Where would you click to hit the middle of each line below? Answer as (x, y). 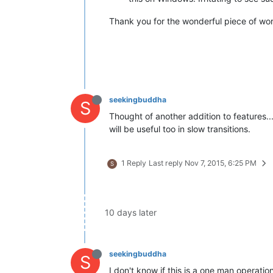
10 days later (131, 212)
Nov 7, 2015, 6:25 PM (221, 163)
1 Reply (134, 163)
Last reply (167, 163)
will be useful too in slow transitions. (180, 129)
